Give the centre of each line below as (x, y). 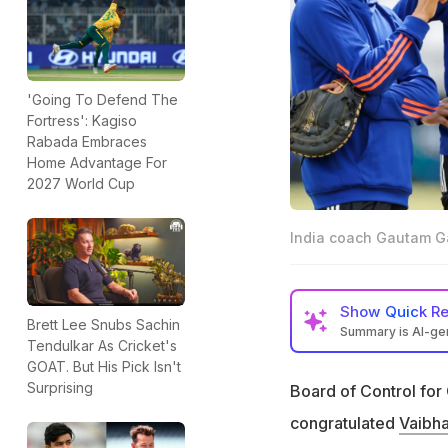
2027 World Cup (81, 183)
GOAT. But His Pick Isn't (104, 367)
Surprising (60, 388)
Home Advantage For (97, 162)
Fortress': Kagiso (82, 120)
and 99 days (368, 386)
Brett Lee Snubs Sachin (103, 325)
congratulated (344, 422)
